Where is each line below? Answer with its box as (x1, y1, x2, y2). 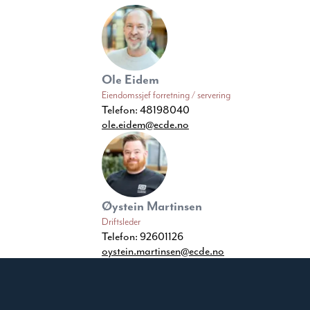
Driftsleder (102, 215, 140, 228)
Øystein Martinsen (102, 198, 202, 215)
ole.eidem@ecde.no (102, 118, 189, 131)
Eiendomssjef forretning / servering (102, 89, 230, 102)
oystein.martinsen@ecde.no (102, 244, 224, 258)
